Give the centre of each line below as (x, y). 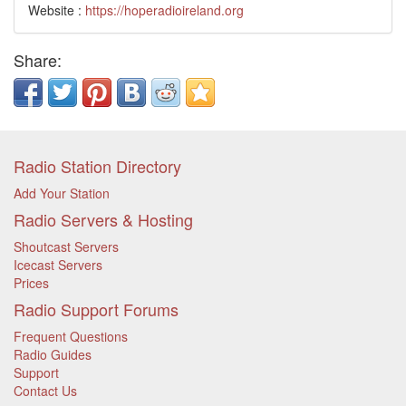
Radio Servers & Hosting (103, 219)
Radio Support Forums (96, 309)
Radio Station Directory (97, 166)
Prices (31, 283)
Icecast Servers (58, 265)
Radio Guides (53, 354)
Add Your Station (62, 193)
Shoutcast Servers (66, 246)
